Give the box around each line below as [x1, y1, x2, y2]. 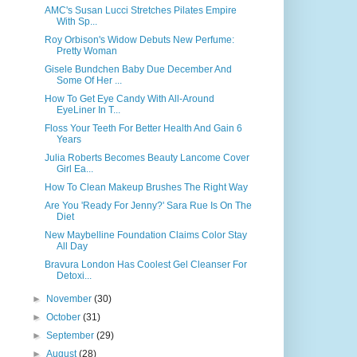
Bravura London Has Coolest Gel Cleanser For [44, 259, 247, 270]
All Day [56, 241, 88, 252]
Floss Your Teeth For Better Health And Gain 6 [44, 123, 242, 134]
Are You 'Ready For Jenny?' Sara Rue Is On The [44, 200, 252, 211]
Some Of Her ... [56, 75, 122, 86]
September [46, 330, 97, 341]
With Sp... [56, 16, 97, 27]
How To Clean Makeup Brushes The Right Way [44, 182, 248, 193]
